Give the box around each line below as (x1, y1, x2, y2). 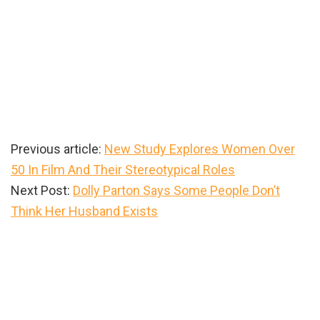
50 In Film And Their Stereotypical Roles (11, 162, 235, 178)
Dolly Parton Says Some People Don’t (73, 183, 280, 199)
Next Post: (11, 183, 73, 199)
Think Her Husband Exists (11, 204, 158, 219)
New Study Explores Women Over (104, 141, 295, 157)
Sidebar (10, 247, 85, 274)
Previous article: (11, 141, 104, 157)
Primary (10, 224, 84, 251)
